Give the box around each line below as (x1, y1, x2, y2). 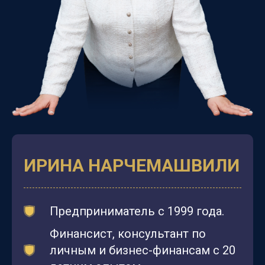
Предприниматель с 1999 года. (50, 204, 224, 219)
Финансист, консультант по (50, 227, 206, 241)
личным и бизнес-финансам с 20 (50, 243, 235, 258)
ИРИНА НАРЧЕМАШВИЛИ (24, 155, 240, 176)
